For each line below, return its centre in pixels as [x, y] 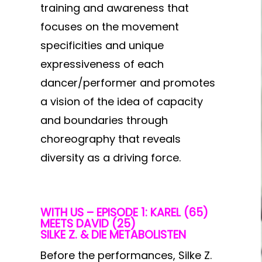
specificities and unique [102, 45]
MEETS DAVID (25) [89, 224]
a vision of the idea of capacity [121, 101]
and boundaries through [104, 120]
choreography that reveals [110, 139]
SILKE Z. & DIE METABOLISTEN [113, 235]
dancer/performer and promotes [127, 83]
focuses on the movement [109, 27]
